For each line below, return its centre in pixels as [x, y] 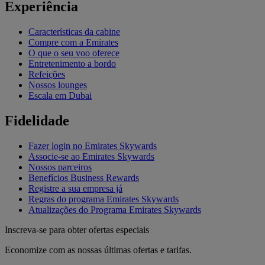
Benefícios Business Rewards [84, 177]
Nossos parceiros [60, 167]
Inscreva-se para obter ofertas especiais [77, 230]
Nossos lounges [58, 85]
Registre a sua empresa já [75, 188]
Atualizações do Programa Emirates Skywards [115, 209]
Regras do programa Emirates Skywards [104, 199]
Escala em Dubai [60, 95]
